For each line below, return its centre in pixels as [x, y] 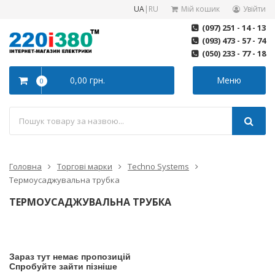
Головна [25, 166]
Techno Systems [158, 166]
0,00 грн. [87, 80]
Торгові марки [85, 166]
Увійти [254, 9]
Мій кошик [200, 9]
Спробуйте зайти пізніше [63, 266]
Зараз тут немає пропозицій [70, 257]
